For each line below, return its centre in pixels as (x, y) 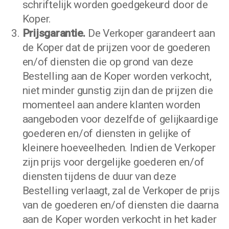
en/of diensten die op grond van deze (108, 62)
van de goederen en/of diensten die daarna (120, 205)
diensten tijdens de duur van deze (99, 176)
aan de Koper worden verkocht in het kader (119, 219)
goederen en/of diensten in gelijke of (107, 133)
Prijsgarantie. (54, 33)
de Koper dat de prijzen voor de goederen (116, 48)
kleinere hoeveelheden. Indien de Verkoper (119, 148)
